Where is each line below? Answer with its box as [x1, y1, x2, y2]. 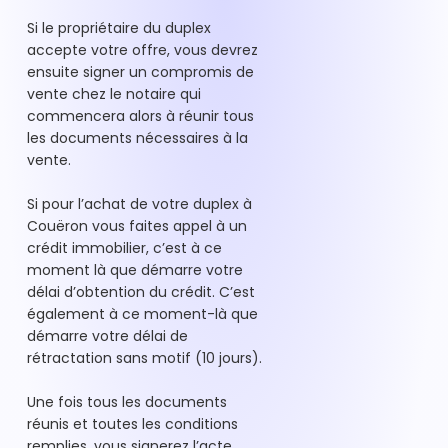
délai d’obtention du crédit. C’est [27, 282, 255, 303]
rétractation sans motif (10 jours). [27, 348, 266, 369]
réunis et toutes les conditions [27, 414, 238, 435]
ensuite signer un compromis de [27, 62, 254, 83]
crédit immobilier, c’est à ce [27, 238, 222, 259]
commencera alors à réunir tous [27, 106, 254, 127]
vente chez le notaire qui [27, 84, 201, 105]
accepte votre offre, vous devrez [27, 40, 258, 61]
